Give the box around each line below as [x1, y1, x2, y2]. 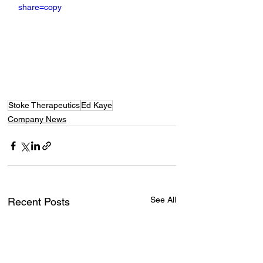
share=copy [18, 2, 62, 12]
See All [150, 195, 176, 205]
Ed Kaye [81, 100, 112, 110]
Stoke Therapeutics [8, 100, 80, 110]
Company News [8, 114, 66, 124]
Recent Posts [8, 195, 70, 208]
